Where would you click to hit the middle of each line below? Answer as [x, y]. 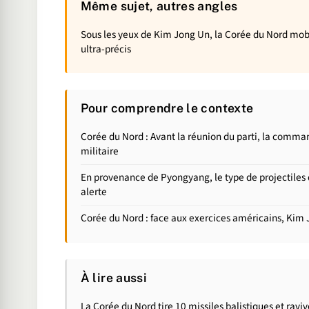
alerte [93, 192]
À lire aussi [113, 278]
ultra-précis [106, 49]
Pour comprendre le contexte [167, 108]
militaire [99, 151]
